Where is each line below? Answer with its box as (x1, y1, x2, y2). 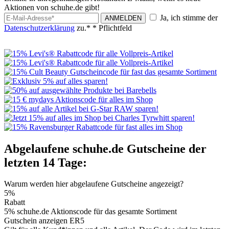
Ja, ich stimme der (158, 13, 218, 22)
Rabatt (4, 198, 25, 207)
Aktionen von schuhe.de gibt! (4, 3, 100, 12)
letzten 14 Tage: (4, 155, 87, 169)
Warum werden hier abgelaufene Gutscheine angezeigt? (4, 179, 184, 189)
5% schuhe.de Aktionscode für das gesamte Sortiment (4, 207, 177, 216)
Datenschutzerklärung (4, 23, 75, 32)
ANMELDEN (105, 14, 142, 22)
